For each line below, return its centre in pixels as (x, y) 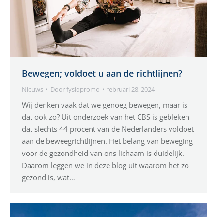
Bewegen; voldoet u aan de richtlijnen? (102, 73)
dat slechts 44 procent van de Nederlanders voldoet (108, 129)
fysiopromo (83, 89)
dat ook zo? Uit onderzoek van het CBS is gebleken (106, 116)
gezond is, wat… (48, 177)
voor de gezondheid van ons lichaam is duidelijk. (103, 153)
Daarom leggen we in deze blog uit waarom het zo (105, 165)
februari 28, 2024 (131, 89)
